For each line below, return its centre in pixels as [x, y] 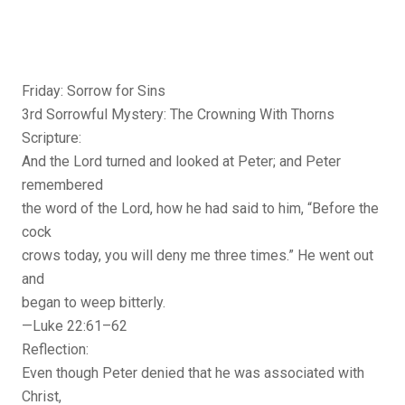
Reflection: [55, 350]
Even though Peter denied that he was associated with [193, 373]
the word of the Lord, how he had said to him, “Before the [200, 209]
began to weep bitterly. [94, 303]
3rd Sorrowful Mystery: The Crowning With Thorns [178, 115]
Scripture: [52, 138]
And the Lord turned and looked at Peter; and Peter [181, 162]
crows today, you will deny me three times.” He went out [198, 256]
